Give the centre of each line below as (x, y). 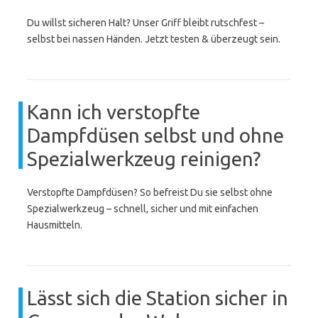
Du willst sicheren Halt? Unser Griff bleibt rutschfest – (146, 23)
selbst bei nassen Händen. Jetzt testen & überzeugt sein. (154, 39)
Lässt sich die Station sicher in (158, 298)
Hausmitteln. (55, 225)
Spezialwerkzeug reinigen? (144, 159)
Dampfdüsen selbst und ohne (155, 135)
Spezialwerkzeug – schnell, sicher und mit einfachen (143, 209)
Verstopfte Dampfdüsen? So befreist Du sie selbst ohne (150, 192)
